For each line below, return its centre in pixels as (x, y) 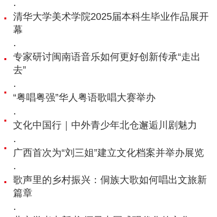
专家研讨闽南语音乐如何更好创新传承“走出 (107, 57)
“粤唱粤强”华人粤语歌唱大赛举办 (84, 97)
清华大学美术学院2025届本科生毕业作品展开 (111, 16)
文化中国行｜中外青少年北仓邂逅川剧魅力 (105, 125)
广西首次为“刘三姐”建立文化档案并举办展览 (108, 152)
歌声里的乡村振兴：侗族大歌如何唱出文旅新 (110, 180)
